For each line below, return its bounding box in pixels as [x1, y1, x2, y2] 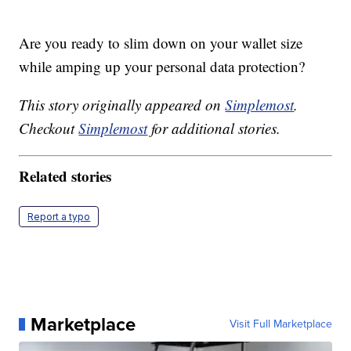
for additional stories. [147, 118, 281, 139]
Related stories [19, 165, 112, 186]
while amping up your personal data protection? [19, 56, 306, 77]
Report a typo [27, 210, 91, 223]
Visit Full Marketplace [229, 315, 332, 332]
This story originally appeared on [19, 95, 226, 115]
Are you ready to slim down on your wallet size [19, 33, 303, 53]
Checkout [19, 118, 79, 139]
